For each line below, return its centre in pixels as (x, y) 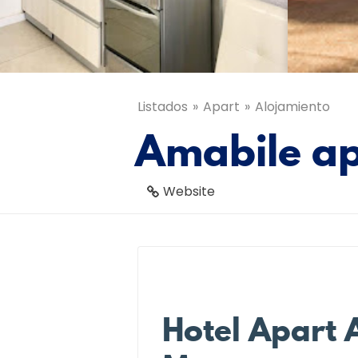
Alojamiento (292, 107)
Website (189, 191)
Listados (163, 107)
